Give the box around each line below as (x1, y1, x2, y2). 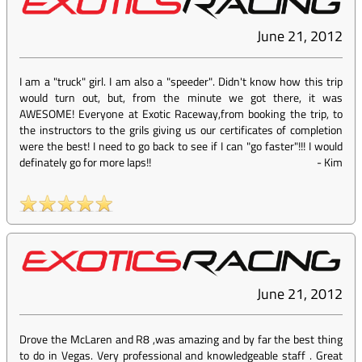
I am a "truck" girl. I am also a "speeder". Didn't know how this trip (19, 73, 343, 90)
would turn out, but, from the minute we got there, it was (19, 89, 343, 107)
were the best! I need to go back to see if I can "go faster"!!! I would (19, 137, 343, 155)
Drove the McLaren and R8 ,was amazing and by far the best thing (19, 330, 343, 348)
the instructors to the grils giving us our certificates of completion (19, 121, 343, 139)
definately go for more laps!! (19, 154, 151, 171)
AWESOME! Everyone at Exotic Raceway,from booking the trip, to (19, 105, 343, 123)
